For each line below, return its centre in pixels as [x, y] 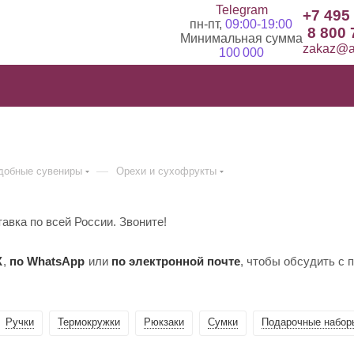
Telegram [241, 10]
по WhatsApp [47, 261]
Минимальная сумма [241, 38]
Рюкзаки [164, 322]
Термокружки [89, 322]
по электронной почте [176, 261]
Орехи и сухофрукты [166, 171]
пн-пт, [207, 24]
